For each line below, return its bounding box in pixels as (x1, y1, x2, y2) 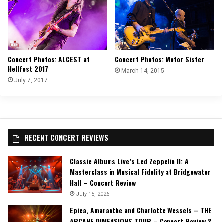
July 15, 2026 (76, 191, 109, 198)
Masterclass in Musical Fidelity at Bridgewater (70, 166, 211, 177)
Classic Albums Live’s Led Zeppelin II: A (70, 156, 189, 166)
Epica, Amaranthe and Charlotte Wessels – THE (70, 205, 212, 216)
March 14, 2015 (121, 67, 164, 75)
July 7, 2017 (14, 77, 48, 84)
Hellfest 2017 (8, 63, 48, 74)
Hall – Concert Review (70, 177, 136, 188)
